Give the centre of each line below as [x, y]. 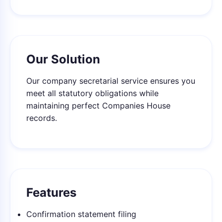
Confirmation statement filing [81, 214]
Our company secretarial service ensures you [111, 81]
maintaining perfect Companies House [98, 106]
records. [42, 118]
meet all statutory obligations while [92, 93]
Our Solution [63, 59]
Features [51, 193]
